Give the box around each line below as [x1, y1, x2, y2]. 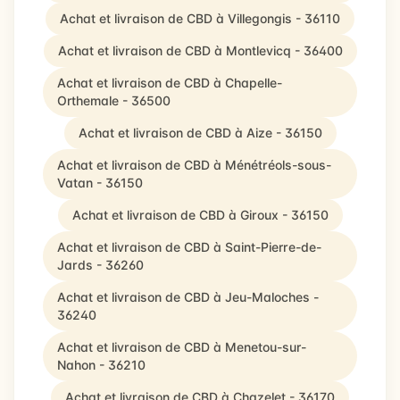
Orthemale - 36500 [57, 93, 171, 108]
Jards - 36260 [57, 257, 144, 272]
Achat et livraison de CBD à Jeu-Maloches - [57, 289, 319, 304]
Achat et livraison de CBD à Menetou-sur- [57, 339, 306, 354]
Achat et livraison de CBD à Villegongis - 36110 [60, 11, 340, 26]
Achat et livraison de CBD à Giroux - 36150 [71, 207, 329, 222]
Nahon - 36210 [57, 357, 146, 372]
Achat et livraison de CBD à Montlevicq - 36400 [57, 43, 343, 58]
